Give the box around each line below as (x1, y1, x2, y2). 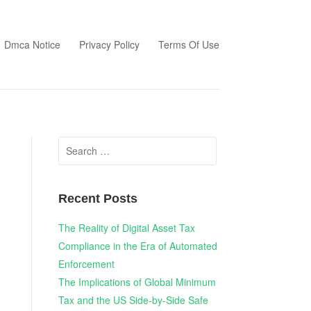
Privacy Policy (78, 37, 140, 51)
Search (57, 137, 90, 152)
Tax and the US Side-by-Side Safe (58, 293, 208, 308)
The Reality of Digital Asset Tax (58, 221, 195, 235)
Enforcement (58, 257, 115, 271)
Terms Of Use (158, 37, 219, 51)
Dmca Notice (3, 37, 60, 51)
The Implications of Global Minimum (58, 275, 216, 289)
